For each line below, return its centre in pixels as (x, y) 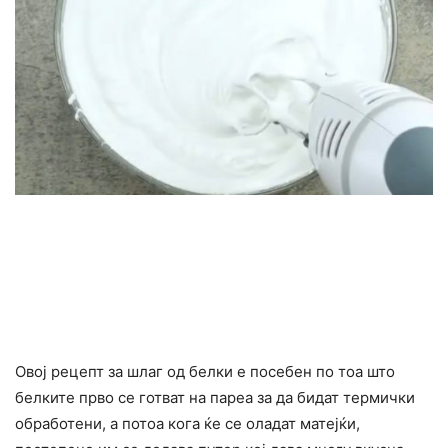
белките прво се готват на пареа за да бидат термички (215, 397)
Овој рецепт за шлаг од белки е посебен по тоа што (205, 371)
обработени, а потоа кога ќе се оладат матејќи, (187, 423)
